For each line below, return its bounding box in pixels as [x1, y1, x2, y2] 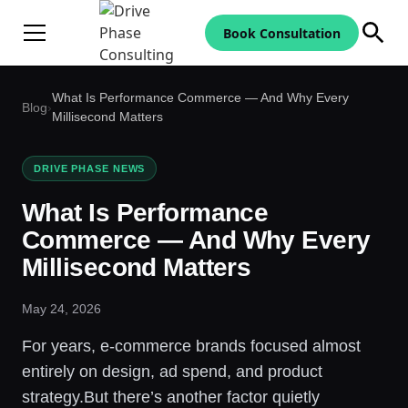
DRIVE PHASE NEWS [34, 162, 146, 174]
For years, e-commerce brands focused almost [22, 336, 361, 355]
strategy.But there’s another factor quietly [22, 387, 320, 406]
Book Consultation [222, 24, 341, 42]
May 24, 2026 [22, 301, 101, 316]
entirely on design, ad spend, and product [22, 362, 322, 381]
